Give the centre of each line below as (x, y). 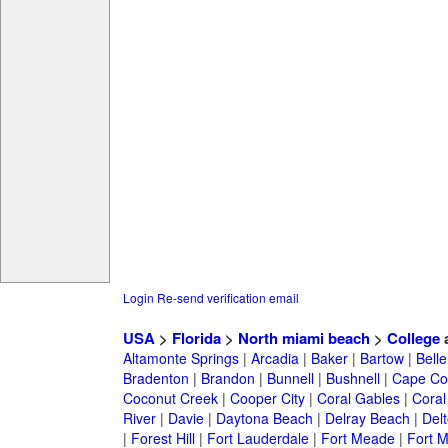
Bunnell (290, 378)
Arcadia (274, 358)
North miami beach (303, 338)
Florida (196, 338)
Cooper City (267, 398)
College (413, 338)
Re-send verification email (227, 298)
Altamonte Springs (180, 358)
